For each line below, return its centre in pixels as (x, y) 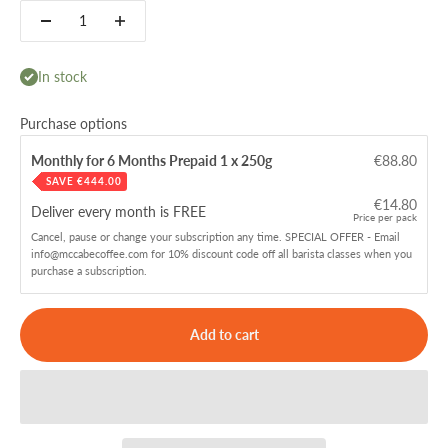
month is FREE (160, 212)
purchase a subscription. (89, 270)
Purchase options (73, 124)
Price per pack (385, 217)
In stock (62, 76)
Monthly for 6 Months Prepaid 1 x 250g (153, 161)
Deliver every (73, 212)
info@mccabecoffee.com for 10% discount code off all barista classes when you (221, 253)
